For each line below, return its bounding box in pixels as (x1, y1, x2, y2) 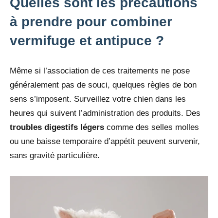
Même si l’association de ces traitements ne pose (10, 66, 190, 76)
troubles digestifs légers (10, 123, 104, 132)
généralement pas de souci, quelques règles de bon (10, 80, 197, 90)
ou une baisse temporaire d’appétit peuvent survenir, (10, 137, 200, 146)
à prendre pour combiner (10, 14, 172, 30)
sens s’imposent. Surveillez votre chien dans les (10, 94, 186, 104)
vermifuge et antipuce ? (10, 33, 164, 49)
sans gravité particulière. (10, 151, 100, 161)
